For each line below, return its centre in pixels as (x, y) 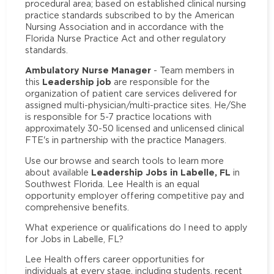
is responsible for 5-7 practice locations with (119, 117)
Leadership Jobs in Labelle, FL (161, 172)
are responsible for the (161, 82)
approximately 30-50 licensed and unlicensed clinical (135, 128)
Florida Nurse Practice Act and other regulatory (126, 39)
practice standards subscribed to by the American (130, 15)
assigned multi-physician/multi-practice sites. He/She (136, 105)
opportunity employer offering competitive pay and (135, 195)
